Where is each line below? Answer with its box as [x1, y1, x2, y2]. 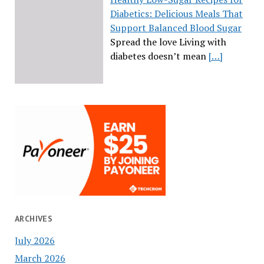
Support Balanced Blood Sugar [110, 21, 242, 35]
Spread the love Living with [110, 35, 226, 49]
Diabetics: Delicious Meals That [110, 7, 243, 21]
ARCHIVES [14, 213, 53, 224]
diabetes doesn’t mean [110, 49, 209, 63]
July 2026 [14, 233, 55, 247]
